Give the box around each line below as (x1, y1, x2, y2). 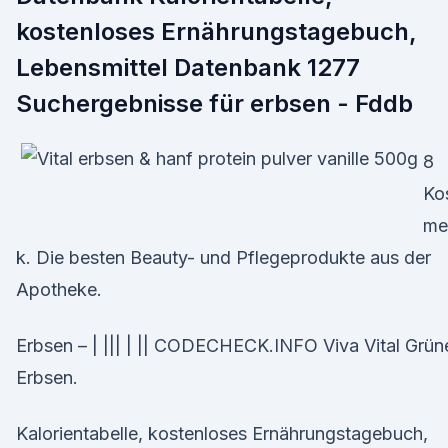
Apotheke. (16, 279, 102, 300)
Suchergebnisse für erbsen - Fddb (16, 89, 413, 118)
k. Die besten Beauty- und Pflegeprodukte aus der (16, 247, 431, 268)
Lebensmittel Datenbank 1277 (16, 53, 360, 82)
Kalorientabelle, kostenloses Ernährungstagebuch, (16, 423, 428, 444)
